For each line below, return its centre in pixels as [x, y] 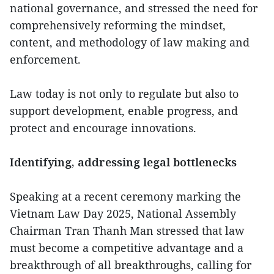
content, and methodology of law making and [130, 43]
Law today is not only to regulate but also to [124, 94]
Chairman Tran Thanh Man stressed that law [127, 231]
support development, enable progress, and [124, 111]
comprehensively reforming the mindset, [118, 25]
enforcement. [45, 60]
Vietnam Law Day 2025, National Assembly [123, 214]
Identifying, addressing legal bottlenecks [123, 162]
